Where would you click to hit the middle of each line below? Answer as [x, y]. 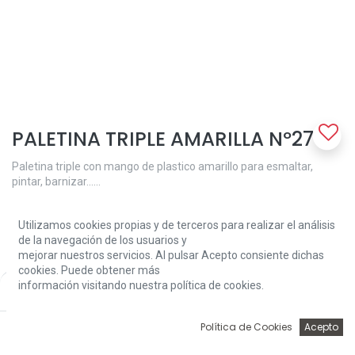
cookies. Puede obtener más [89, 270]
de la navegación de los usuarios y [103, 240]
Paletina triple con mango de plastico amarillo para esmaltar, [162, 166]
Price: [82, 285]
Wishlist [240, 340]
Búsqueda [116, 340]
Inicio [52, 340]
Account [303, 340]
